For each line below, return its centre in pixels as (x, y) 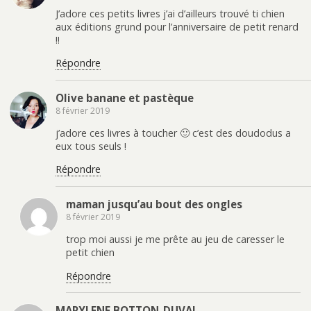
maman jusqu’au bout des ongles (154, 204)
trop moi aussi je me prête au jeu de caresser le (175, 239)
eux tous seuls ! (91, 146)
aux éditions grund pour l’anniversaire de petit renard (177, 26)
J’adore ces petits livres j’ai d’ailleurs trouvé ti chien (170, 13)
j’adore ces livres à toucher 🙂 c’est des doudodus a (173, 133)
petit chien (90, 253)
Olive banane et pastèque (125, 98)
